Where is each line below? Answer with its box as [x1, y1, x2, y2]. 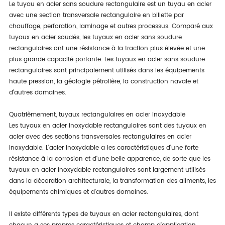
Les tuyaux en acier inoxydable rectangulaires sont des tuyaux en [9, 121, 206, 131]
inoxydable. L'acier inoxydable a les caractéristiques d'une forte [9, 143, 198, 153]
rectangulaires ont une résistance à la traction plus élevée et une [9, 44, 205, 53]
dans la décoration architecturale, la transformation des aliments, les [9, 176, 216, 186]
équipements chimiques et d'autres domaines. [9, 187, 148, 197]
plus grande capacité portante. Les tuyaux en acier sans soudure [9, 55, 205, 64]
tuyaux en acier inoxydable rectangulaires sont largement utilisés [9, 165, 205, 175]
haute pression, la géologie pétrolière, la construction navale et [9, 77, 198, 86]
